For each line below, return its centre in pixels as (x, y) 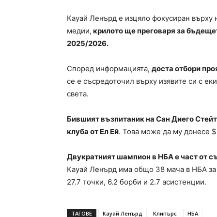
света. (78, 94)
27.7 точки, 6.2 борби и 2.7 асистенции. (137, 182)
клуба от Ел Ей (93, 132)
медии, (79, 31)
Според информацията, (109, 69)
